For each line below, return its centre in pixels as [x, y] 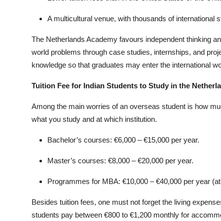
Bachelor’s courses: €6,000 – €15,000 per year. [123, 140]
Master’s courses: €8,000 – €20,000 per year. [120, 160]
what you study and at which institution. [94, 119]
